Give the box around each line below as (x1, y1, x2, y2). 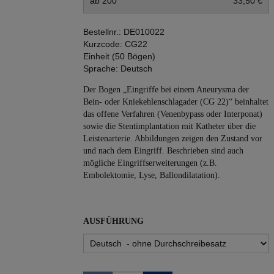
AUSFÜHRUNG (83, 217, 144, 226)
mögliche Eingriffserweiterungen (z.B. (83, 158, 217, 168)
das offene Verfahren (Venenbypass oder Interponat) (83, 109, 262, 119)
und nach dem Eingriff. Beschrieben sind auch (83, 146, 243, 155)
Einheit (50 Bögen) (83, 51, 155, 61)
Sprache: (83, 64, 118, 73)
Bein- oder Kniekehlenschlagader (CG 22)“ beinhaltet (83, 97, 268, 106)
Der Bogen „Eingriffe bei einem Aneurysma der (83, 85, 249, 94)
